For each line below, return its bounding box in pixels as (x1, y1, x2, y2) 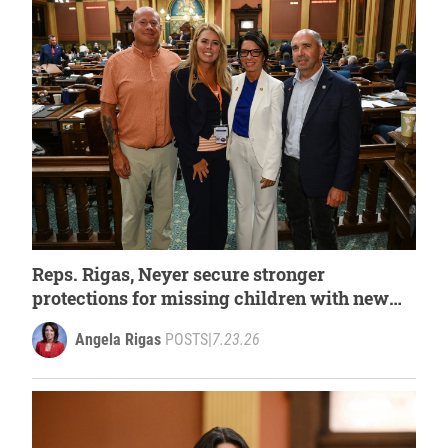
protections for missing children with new (32, 286, 389, 311)
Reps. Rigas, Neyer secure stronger (32, 262, 325, 287)
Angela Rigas (75, 330, 161, 350)
